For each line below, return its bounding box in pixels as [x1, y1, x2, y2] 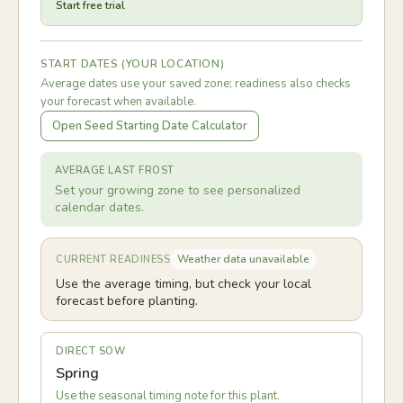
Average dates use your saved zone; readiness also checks [40, 76, 351, 92]
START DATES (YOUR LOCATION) [40, 57, 225, 71]
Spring [56, 363, 99, 383]
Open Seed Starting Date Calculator [52, 118, 247, 134]
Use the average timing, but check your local [56, 275, 311, 292]
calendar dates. [55, 199, 144, 216]
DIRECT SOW [56, 345, 126, 358]
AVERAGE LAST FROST [55, 164, 175, 177]
